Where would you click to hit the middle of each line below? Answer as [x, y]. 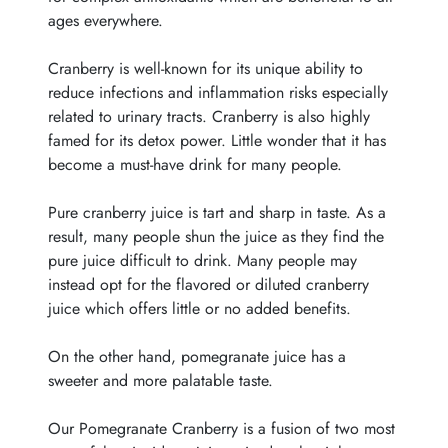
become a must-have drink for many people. [195, 164]
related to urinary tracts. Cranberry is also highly [209, 116]
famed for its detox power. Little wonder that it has [217, 140]
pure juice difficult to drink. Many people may [202, 260]
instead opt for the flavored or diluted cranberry [208, 284]
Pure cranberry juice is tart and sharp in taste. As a [217, 212]
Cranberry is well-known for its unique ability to [205, 68]
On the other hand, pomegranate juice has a [197, 356]
